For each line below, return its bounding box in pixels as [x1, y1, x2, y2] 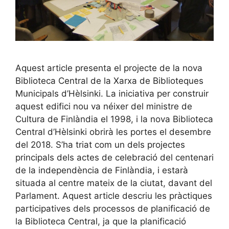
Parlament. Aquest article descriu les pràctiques [15, 191, 212, 201]
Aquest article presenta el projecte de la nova [15, 63, 202, 73]
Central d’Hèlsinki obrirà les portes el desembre [15, 127, 211, 137]
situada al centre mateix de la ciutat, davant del [15, 178, 212, 188]
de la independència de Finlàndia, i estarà [15, 165, 188, 175]
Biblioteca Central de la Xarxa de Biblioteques [15, 76, 203, 86]
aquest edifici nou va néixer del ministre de [15, 101, 192, 111]
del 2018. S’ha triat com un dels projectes [15, 140, 185, 150]
